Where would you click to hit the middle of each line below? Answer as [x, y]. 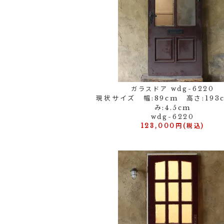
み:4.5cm [173, 108]
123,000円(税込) [173, 126]
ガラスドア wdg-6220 [172, 89]
